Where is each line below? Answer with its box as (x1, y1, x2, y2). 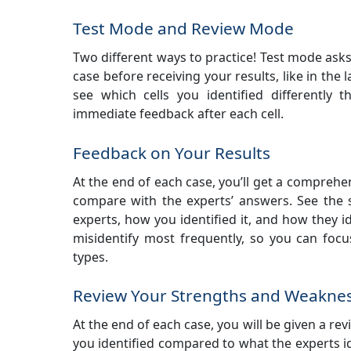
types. (73, 248, 108, 266)
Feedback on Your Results (73, 141, 270, 164)
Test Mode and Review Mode (73, 17, 294, 40)
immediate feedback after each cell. (73, 105, 284, 123)
